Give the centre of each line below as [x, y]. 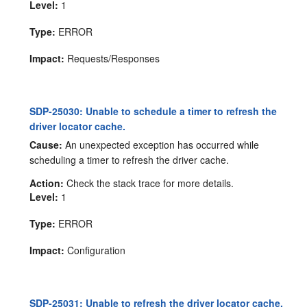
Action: [47, 183]
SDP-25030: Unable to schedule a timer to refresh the [153, 111]
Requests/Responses [112, 59]
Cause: [46, 144]
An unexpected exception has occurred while [161, 144]
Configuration [95, 250]
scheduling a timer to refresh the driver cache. [130, 159]
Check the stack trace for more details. [149, 183]
